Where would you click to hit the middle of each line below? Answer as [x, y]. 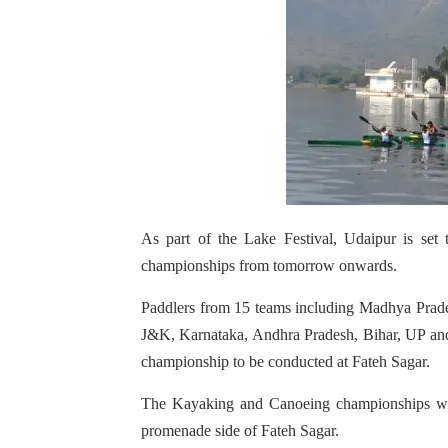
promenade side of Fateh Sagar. [240, 430]
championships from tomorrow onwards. [269, 265]
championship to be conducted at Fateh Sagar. [285, 361]
